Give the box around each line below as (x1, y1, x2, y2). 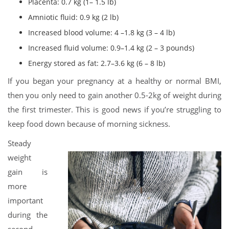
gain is (8, 167, 48, 177)
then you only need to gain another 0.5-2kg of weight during (8, 90, 221, 101)
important (8, 195, 43, 206)
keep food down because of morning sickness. (8, 119, 172, 129)
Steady (8, 138, 31, 149)
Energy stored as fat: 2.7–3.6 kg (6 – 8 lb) (28, 58, 165, 68)
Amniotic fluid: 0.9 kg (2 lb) (28, 12, 119, 22)
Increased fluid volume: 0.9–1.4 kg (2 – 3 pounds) (28, 43, 194, 53)
